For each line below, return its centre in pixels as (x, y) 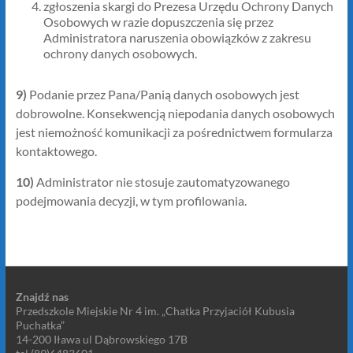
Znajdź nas (42, 297)
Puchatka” (40, 325)
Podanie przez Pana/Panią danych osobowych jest (164, 94)
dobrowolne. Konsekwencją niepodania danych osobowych (175, 113)
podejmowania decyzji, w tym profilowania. (131, 201)
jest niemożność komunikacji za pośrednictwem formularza (174, 132)
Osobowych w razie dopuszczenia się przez (158, 22)
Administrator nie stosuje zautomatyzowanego (163, 182)
